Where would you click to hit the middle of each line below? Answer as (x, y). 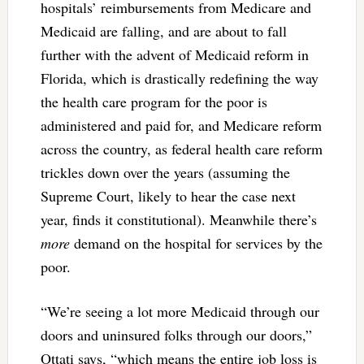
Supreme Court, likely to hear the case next (168, 196)
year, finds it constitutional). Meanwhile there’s (178, 220)
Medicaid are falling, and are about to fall (163, 31)
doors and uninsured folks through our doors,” (176, 335)
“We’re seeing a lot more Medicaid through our (180, 312)
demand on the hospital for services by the (196, 243)
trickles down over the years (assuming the (165, 173)
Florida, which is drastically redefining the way (179, 78)
